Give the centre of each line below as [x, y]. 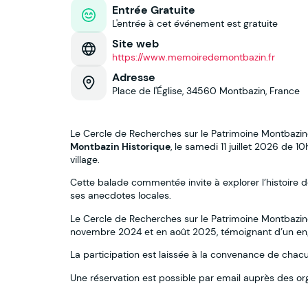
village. [85, 159]
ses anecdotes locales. [121, 196]
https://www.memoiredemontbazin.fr [194, 57]
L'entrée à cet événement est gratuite [195, 23]
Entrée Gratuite [154, 10]
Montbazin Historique [120, 146]
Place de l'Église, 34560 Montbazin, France [206, 91]
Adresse [134, 77]
